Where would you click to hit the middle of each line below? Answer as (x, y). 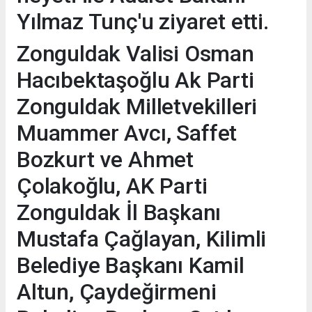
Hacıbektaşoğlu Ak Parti (135, 80)
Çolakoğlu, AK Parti (112, 186)
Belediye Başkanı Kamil (131, 266)
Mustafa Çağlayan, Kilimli (142, 239)
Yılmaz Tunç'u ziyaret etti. (143, 22)
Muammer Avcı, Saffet (127, 133)
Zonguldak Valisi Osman (135, 54)
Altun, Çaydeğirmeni (117, 292)
